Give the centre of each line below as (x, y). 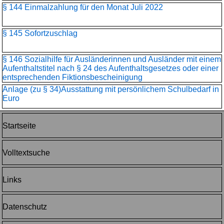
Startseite (19, 126)
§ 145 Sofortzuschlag (40, 33)
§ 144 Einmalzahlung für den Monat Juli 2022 (83, 7)
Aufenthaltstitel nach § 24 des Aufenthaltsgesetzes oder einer (110, 68)
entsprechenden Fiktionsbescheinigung (72, 77)
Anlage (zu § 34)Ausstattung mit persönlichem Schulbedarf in (111, 89)
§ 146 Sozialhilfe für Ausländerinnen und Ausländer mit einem (112, 59)
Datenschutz (25, 207)
